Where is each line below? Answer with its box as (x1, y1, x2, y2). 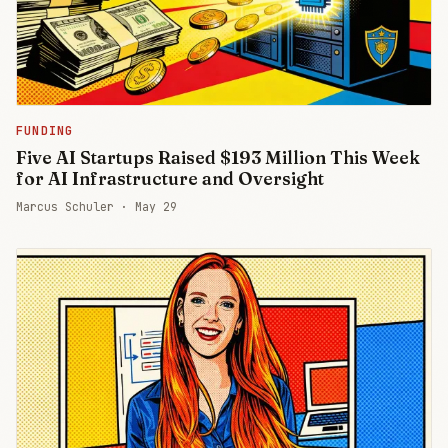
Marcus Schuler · (16, 199, 135, 215)
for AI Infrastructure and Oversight (16, 168, 324, 190)
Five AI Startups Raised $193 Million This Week (16, 147, 420, 169)
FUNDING (16, 123, 74, 140)
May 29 (135, 199, 177, 215)
